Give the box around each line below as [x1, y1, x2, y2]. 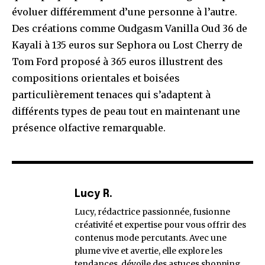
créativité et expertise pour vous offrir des [75, 219, 246, 231]
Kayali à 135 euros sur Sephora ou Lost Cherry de [12, 39, 243, 51]
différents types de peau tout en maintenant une [12, 105, 240, 118]
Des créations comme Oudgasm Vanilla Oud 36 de [12, 22, 247, 35]
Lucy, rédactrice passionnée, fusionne [75, 206, 230, 218]
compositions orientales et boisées [12, 72, 180, 85]
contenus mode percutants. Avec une [75, 232, 227, 244]
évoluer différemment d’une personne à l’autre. [12, 6, 237, 18]
